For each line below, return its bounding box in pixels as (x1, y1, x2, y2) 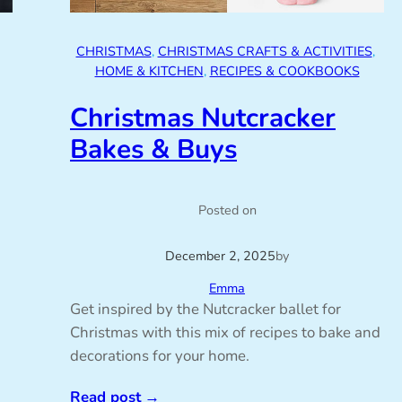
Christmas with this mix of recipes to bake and (70, 322, 380, 344)
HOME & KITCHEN (94, 61, 204, 80)
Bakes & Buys (70, 131, 237, 168)
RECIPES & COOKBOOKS (209, 61, 360, 80)
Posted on (197, 201, 257, 220)
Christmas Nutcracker (70, 100, 336, 136)
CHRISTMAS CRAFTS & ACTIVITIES (157, 41, 372, 60)
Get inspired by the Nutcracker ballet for (70, 299, 341, 320)
